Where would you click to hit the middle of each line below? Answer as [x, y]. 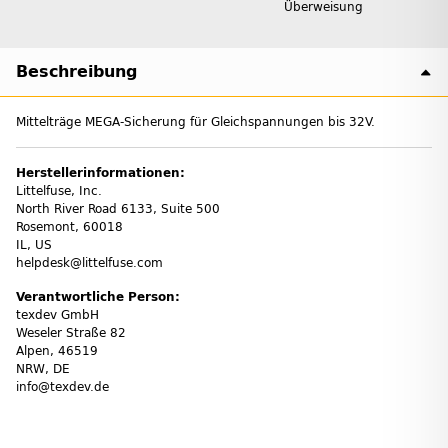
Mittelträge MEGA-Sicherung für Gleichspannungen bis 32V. [195, 121]
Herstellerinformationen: [100, 172]
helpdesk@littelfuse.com [89, 262]
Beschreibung [76, 71]
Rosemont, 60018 [69, 226]
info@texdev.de [62, 386]
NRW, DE [43, 368]
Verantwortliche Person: [98, 296]
